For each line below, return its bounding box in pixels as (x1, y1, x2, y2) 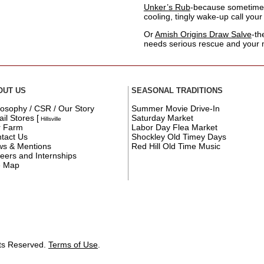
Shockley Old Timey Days (131, 131, 227, 141)
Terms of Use (48, 240, 98, 250)
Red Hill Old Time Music (131, 141, 221, 151)
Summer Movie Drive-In (131, 103, 220, 113)
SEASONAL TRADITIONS (131, 86, 223, 95)
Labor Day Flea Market (131, 122, 218, 132)
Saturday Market (131, 113, 194, 123)
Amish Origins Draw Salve (154, 29, 252, 39)
